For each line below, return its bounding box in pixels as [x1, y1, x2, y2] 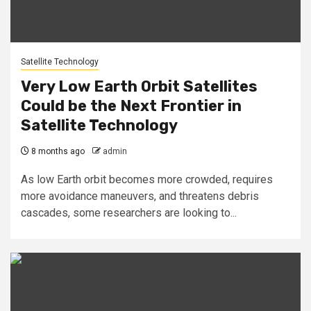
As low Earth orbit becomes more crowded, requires [21, 173, 273, 186]
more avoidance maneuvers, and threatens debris [21, 190, 259, 203]
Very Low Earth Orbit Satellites [21, 77, 258, 96]
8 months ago [29, 146, 85, 156]
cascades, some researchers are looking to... [21, 206, 237, 219]
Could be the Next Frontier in [21, 96, 242, 115]
